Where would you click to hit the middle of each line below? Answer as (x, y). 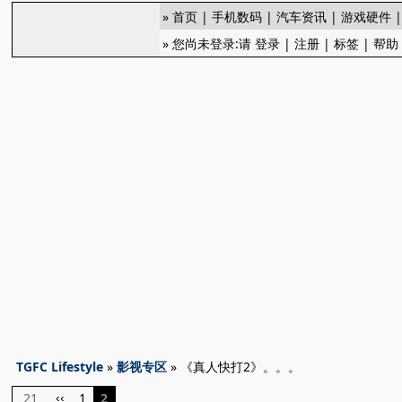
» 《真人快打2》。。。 (234, 367)
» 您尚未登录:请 (209, 44)
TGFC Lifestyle (60, 367)
